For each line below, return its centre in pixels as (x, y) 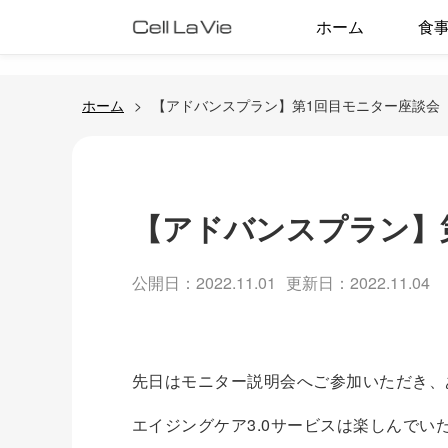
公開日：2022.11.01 (204, 282)
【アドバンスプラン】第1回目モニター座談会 (296, 105)
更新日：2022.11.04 (358, 282)
